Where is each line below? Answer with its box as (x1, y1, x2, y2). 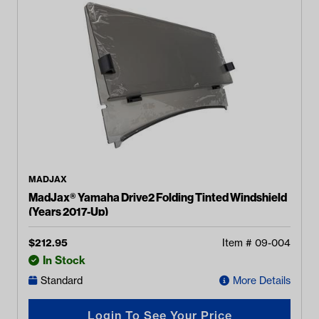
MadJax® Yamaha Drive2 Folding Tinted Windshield (28, 190, 287, 204)
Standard (41, 274, 83, 287)
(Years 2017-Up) (28, 204, 108, 219)
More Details (233, 274, 291, 287)
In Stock (43, 253, 85, 267)
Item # (222, 236, 255, 249)
